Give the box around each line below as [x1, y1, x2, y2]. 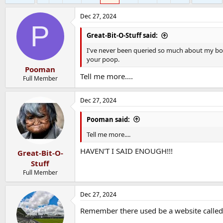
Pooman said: [87, 114, 130, 124]
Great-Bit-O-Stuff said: [87, 31, 158, 40]
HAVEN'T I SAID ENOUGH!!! [80, 146, 173, 156]
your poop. [87, 55, 119, 64]
